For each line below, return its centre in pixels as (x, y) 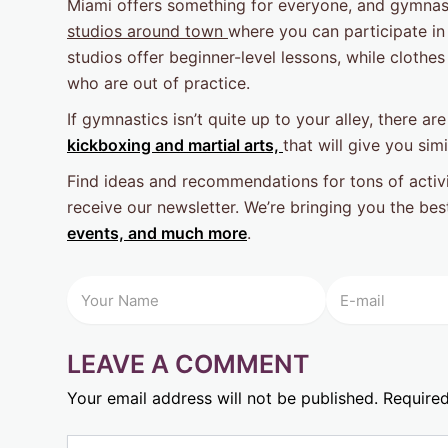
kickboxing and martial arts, (175, 145)
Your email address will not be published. (222, 398)
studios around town (147, 31)
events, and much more (157, 233)
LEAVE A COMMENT (188, 364)
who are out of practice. (158, 83)
